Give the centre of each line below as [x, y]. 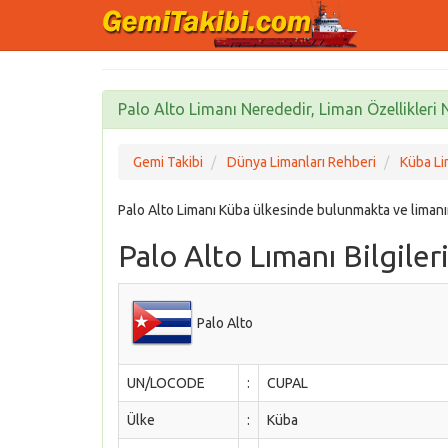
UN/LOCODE [166, 383]
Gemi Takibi [168, 162]
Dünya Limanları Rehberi [301, 162]
